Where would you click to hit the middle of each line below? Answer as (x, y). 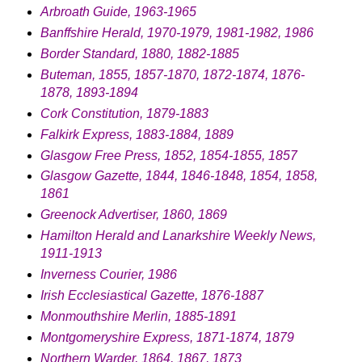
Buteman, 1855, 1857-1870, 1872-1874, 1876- (172, 74)
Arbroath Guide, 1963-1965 (118, 11)
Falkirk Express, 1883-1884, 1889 (137, 134)
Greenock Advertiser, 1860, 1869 (133, 215)
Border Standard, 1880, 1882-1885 (139, 53)
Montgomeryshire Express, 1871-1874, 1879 (167, 338)
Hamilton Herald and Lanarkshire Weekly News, (178, 236)
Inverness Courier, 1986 (108, 275)
